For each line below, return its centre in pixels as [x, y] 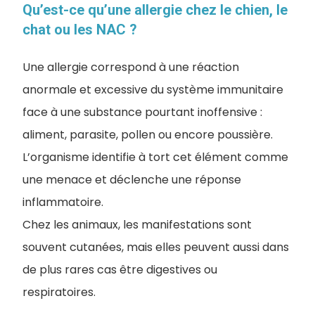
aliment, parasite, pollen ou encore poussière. [148, 135]
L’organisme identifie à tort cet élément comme [155, 157]
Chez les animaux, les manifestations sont [137, 225]
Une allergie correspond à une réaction [131, 67]
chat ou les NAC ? [80, 30]
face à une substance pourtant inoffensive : [142, 112]
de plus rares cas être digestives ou [120, 270]
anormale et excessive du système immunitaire [153, 90]
